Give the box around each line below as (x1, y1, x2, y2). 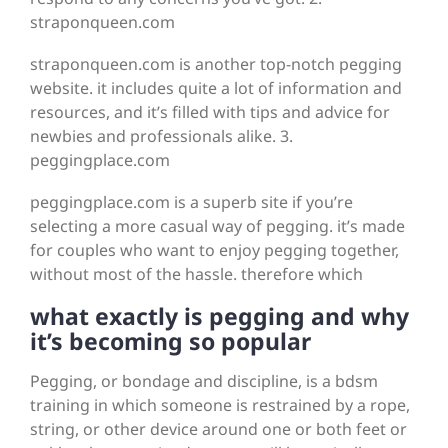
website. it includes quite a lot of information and (30, 77, 402, 100)
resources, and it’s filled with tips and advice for (30, 101, 390, 124)
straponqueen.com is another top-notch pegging (30, 53, 402, 76)
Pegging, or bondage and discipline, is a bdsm (30, 370, 378, 393)
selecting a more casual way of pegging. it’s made (30, 215, 405, 238)
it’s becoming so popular (30, 325, 311, 358)
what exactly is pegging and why (30, 300, 409, 333)
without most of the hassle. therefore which (30, 263, 363, 286)
